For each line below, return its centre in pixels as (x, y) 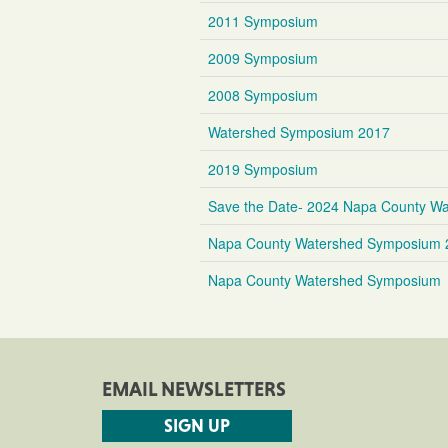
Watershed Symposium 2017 (298, 132)
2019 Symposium (262, 169)
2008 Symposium (262, 95)
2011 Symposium (262, 21)
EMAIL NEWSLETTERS (194, 389)
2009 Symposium (262, 58)
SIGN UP (197, 425)
